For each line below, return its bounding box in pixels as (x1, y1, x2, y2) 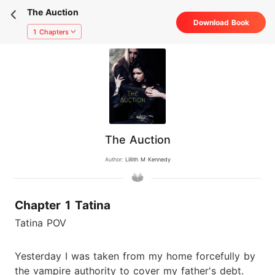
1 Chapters (32, 27, 69, 36)
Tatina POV (15, 216, 66, 229)
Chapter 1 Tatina (15, 198, 110, 212)
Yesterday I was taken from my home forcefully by (15, 249, 255, 262)
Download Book (193, 18, 249, 28)
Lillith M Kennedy (125, 156, 171, 163)
